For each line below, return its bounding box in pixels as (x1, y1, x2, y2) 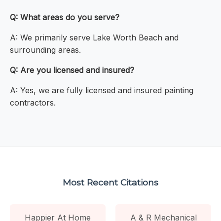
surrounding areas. (10, 45, 81, 55)
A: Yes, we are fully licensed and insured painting (10, 85, 193, 96)
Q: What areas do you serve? (10, 12, 119, 23)
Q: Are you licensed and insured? (10, 65, 134, 75)
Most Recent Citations (63, 177, 158, 187)
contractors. (10, 98, 56, 108)
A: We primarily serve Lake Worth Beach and (10, 33, 179, 43)
